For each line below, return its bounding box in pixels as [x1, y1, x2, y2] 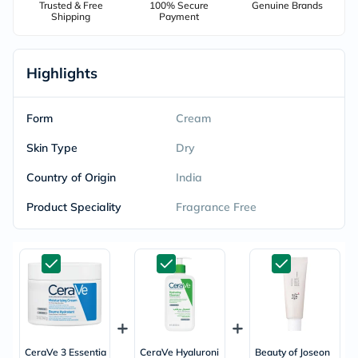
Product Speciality [26, 200, 121, 214]
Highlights [26, 64, 97, 82]
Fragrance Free [175, 200, 257, 214]
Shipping [51, 10, 91, 22]
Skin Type [26, 141, 78, 155]
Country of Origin [26, 170, 116, 185]
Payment [158, 10, 199, 22]
